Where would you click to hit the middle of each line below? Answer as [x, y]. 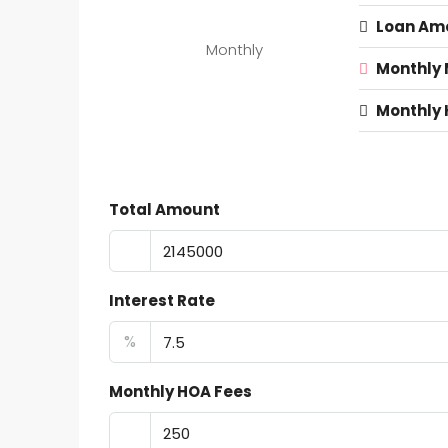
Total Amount [164, 209]
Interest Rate [162, 300]
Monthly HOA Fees [180, 391]
